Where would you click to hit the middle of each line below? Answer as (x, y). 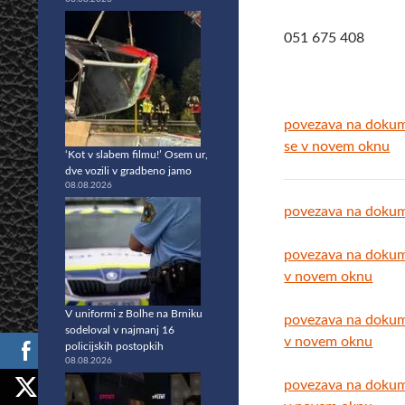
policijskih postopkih (114, 346)
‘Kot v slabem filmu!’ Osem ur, (137, 155)
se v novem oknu (337, 146)
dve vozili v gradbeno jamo (128, 171)
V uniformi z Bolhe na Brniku (134, 314)
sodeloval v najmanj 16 (120, 330)
